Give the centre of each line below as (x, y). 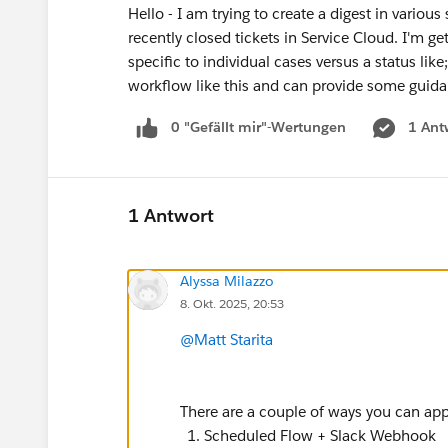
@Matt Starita (226, 339)
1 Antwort (171, 216)
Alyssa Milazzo (227, 280)
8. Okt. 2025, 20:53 (232, 303)
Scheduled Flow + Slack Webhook (320, 435)
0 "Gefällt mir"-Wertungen (258, 127)
